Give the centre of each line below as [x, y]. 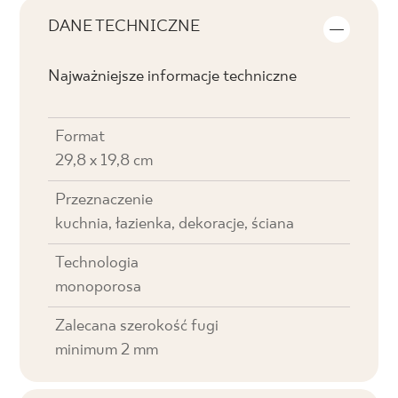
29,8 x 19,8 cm [104, 161]
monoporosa [99, 287]
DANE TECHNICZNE [124, 27]
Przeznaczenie [104, 200]
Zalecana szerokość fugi [137, 326]
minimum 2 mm [107, 350]
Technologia [97, 263]
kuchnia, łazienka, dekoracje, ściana [175, 224]
